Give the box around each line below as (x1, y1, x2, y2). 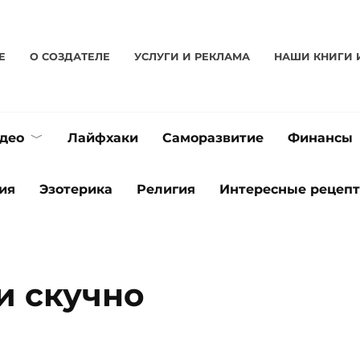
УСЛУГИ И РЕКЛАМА (134, 50, 251, 63)
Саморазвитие (162, 130, 264, 145)
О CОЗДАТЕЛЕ (30, 50, 111, 63)
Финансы (288, 130, 353, 145)
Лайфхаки (67, 130, 138, 145)
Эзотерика (39, 182, 112, 197)
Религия (137, 182, 195, 197)
